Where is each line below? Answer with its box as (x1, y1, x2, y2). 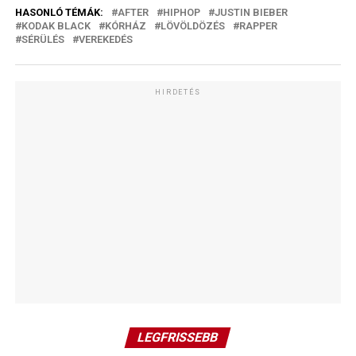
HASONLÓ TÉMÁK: (14, 6, 103, 18)
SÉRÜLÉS (21, 33, 64, 45)
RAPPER (238, 19, 277, 32)
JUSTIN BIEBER (214, 6, 288, 18)
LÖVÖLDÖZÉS (160, 19, 225, 32)
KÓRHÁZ (104, 19, 146, 32)
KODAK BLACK (21, 19, 91, 32)
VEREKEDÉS (78, 33, 133, 45)
